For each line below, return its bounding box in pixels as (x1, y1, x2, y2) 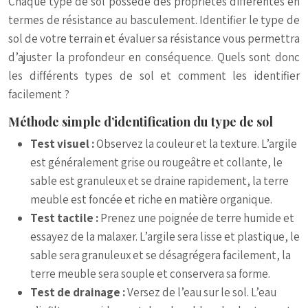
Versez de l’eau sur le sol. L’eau (127, 285, 276, 300)
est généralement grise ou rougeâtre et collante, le (30, 155, 283, 170)
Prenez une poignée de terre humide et (100, 210, 294, 225)
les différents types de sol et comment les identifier (8, 68, 300, 83)
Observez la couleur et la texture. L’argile (96, 136, 297, 151)
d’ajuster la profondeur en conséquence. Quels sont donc (8, 49, 300, 65)
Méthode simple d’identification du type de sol (8, 113, 273, 130)
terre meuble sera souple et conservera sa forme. (30, 266, 270, 281)
